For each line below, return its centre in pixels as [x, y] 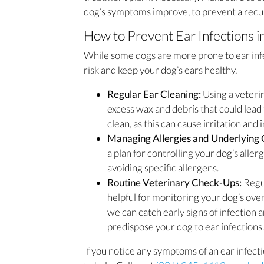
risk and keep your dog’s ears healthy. [160, 70]
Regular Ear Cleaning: [155, 94]
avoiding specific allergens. [163, 167]
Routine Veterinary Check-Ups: [175, 182]
